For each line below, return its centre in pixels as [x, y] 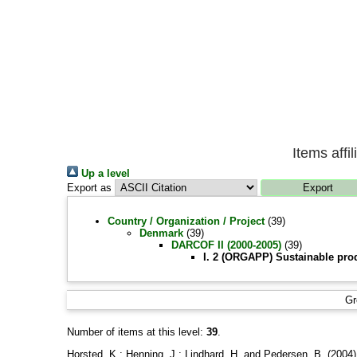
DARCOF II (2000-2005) [226, 245]
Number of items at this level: [136, 332]
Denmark [161, 233]
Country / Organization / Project [186, 221]
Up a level [104, 173]
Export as [89, 188]
